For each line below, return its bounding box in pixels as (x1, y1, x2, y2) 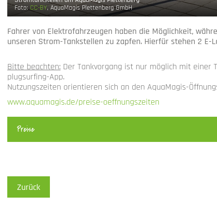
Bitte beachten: (7, 61, 61, 73)
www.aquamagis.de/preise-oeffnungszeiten (7, 96, 159, 108)
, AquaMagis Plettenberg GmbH (47, 3, 132, 13)
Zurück (17, 182, 40, 193)
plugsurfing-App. (7, 71, 64, 83)
